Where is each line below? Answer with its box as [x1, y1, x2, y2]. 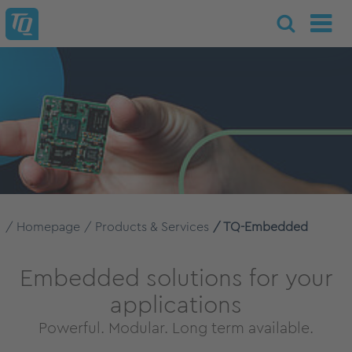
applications [110, 294, 242, 317]
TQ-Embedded [223, 221, 308, 233]
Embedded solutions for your [19, 267, 333, 291]
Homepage [16, 221, 80, 233]
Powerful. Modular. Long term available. [38, 321, 313, 336]
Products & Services [95, 221, 209, 233]
